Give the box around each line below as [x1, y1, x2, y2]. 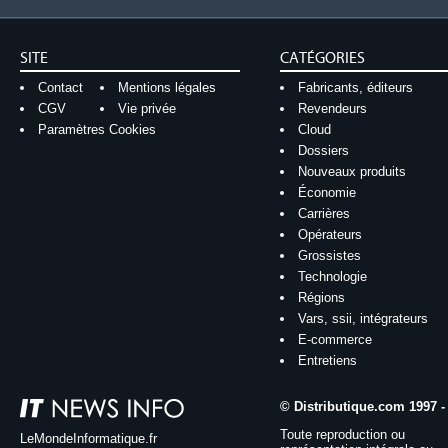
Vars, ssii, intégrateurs [297, 311, 428, 326]
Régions [297, 290, 345, 305]
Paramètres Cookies [37, 122, 156, 137]
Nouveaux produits [297, 164, 406, 179]
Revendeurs [297, 101, 367, 116]
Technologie [297, 269, 367, 284]
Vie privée [117, 101, 176, 116]
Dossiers [297, 143, 349, 158]
